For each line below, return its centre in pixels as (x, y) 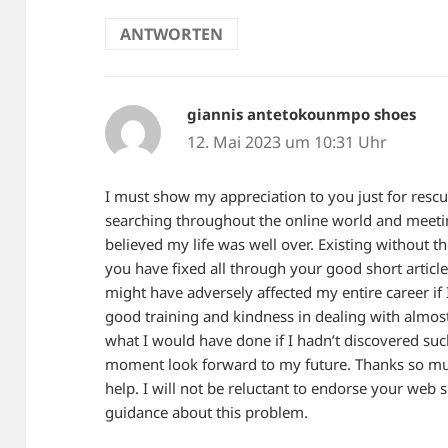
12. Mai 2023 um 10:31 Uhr (286, 141)
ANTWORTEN (172, 34)
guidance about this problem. (207, 411)
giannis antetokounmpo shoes (301, 113)
